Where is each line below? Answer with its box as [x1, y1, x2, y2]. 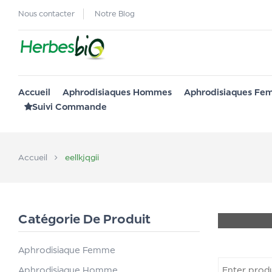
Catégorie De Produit [18, 211, 151, 226]
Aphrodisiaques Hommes [63, 87, 172, 97]
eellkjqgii [63, 152, 99, 162]
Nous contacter [18, 9, 75, 18]
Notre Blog [95, 9, 135, 18]
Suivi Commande [32, 101, 107, 112]
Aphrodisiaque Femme [18, 245, 115, 255]
